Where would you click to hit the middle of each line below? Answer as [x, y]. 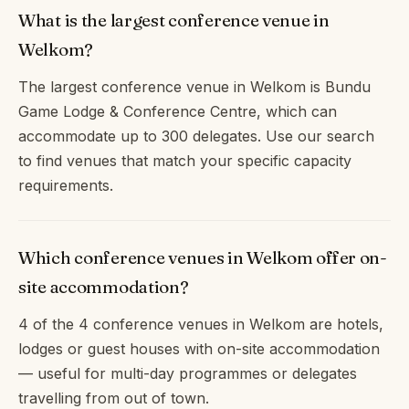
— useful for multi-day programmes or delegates [188, 373]
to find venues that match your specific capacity [185, 160]
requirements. [66, 185]
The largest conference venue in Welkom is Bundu [194, 86]
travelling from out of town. [114, 398]
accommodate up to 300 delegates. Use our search [196, 136]
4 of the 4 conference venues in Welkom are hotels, [201, 324]
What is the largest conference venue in [174, 20]
